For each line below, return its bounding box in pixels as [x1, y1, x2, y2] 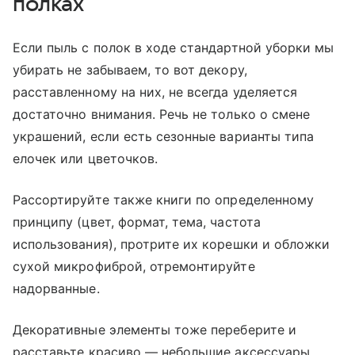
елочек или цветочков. [13, 150, 158, 166]
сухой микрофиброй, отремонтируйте [13, 258, 255, 274]
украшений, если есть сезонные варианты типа [13, 128, 315, 144]
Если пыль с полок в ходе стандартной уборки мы [13, 39, 334, 55]
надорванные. [13, 280, 100, 296]
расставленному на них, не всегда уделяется [13, 83, 298, 100]
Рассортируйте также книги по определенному [13, 191, 315, 208]
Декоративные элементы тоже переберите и [13, 321, 296, 338]
